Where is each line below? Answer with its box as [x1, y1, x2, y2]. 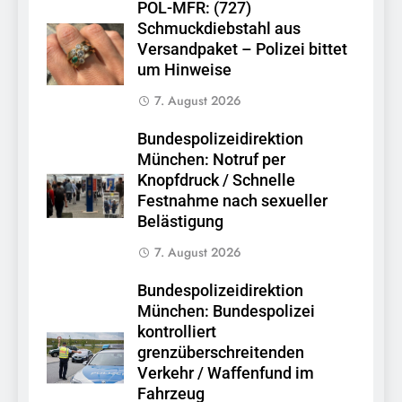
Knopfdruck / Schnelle [137, 170, 295, 189]
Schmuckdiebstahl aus [137, 19, 301, 38]
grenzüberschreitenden [137, 343, 304, 362]
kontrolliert [137, 322, 216, 341]
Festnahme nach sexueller [137, 191, 328, 210]
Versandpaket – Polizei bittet [137, 39, 347, 58]
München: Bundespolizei [137, 301, 315, 320]
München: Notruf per [137, 150, 285, 169]
